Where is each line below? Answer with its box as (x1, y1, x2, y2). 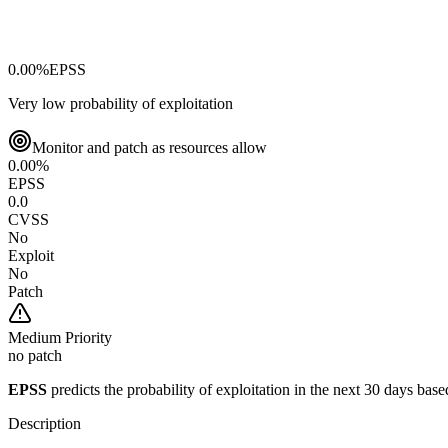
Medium (8, 328, 61, 346)
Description (8, 414, 81, 432)
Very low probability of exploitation (8, 94, 233, 112)
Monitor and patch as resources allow (32, 138, 267, 156)
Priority (61, 328, 112, 346)
